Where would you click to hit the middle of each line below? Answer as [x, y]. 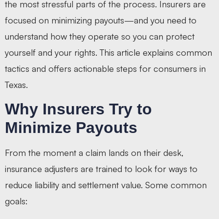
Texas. [16, 84]
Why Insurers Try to [78, 109]
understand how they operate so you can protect [100, 36]
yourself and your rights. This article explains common [109, 52]
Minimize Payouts [71, 128]
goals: [16, 201]
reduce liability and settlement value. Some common [106, 185]
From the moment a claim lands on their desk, [94, 153]
